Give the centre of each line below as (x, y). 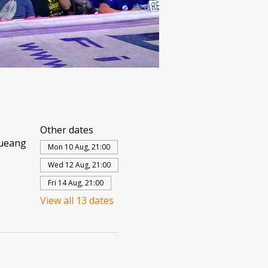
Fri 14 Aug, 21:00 (75, 183)
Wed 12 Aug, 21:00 (79, 165)
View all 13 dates (77, 200)
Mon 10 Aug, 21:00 (79, 147)
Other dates (66, 130)
